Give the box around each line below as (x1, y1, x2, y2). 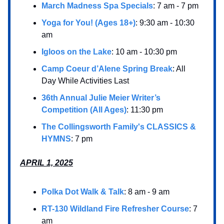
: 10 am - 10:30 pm (111, 47, 177, 56)
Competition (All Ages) (41, 105, 126, 114)
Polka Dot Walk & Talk (41, 187, 124, 196)
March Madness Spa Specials (41, 1, 153, 10)
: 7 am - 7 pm (153, 1, 198, 10)
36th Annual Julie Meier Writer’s (41, 93, 160, 102)
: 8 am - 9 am (124, 187, 169, 196)
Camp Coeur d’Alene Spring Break (41, 64, 172, 73)
